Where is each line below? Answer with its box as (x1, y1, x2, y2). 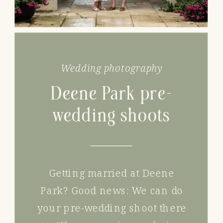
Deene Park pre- (50, 82, 173, 105)
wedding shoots (52, 104, 171, 127)
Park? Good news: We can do (40, 184, 184, 198)
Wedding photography (60, 61, 163, 75)
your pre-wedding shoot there (37, 201, 187, 215)
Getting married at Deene (49, 166, 175, 180)
